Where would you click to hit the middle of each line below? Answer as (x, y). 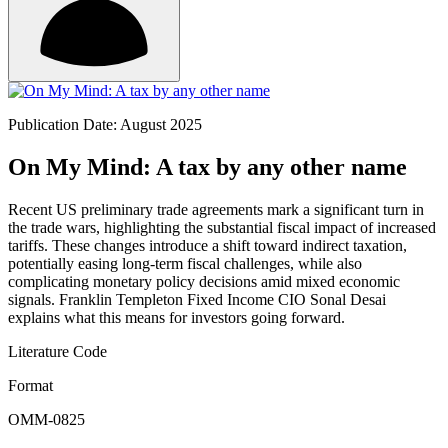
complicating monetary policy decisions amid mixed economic (204, 281)
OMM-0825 (46, 419)
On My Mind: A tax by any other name (207, 166)
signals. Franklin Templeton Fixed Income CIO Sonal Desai (197, 299)
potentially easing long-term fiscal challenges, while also (185, 263)
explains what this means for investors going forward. (176, 317)
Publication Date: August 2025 (105, 124)
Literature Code (57, 351)
